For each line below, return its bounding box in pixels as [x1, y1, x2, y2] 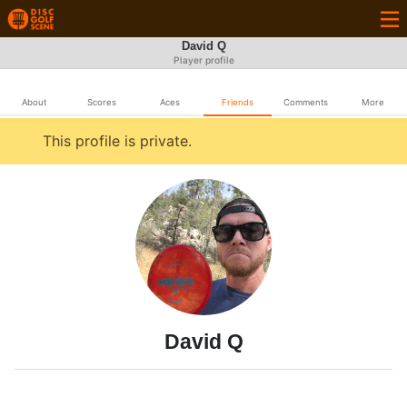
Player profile [173, 55, 234, 66]
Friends [221, 97, 253, 107]
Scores [87, 97, 116, 107]
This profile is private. [43, 132, 192, 150]
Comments [283, 97, 328, 107]
